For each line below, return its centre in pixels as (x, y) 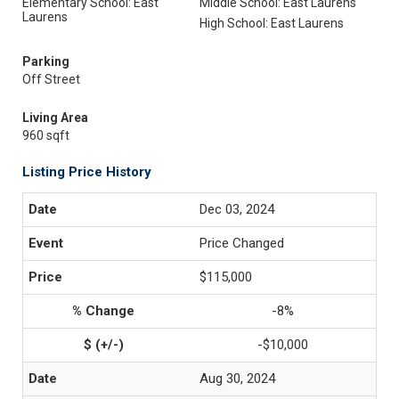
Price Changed (242, 243)
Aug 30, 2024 (237, 379)
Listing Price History (87, 172)
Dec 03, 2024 (237, 209)
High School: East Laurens (272, 23)
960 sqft (46, 135)
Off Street (51, 79)
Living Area (55, 118)
